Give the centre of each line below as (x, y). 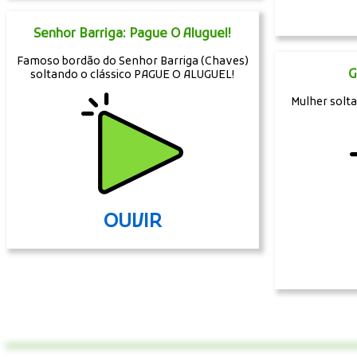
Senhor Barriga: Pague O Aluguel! (133, 34)
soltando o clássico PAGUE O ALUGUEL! (133, 75)
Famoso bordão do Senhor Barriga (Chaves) (132, 61)
